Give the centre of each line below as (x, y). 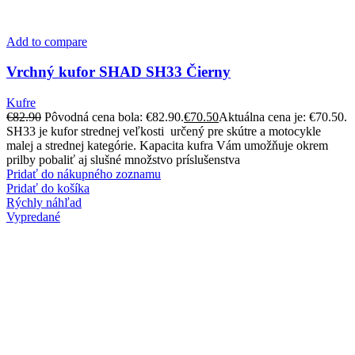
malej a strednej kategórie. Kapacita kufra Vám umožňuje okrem (167, 145)
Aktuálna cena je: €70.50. (283, 117)
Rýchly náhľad (44, 202)
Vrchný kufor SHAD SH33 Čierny (118, 72)
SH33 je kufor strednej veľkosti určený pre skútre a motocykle (164, 131)
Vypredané (33, 217)
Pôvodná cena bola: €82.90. (114, 117)
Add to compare (47, 41)
